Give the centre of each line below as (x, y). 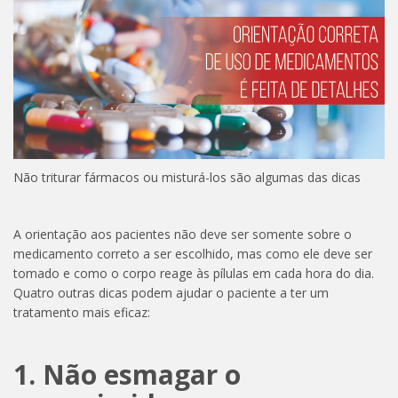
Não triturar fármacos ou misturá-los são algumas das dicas (187, 177)
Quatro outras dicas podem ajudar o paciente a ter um (171, 292)
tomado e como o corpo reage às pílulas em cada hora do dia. (194, 273)
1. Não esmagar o (127, 374)
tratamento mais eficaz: (82, 312)
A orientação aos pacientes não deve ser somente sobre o (183, 234)
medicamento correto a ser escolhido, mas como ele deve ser (193, 253)
